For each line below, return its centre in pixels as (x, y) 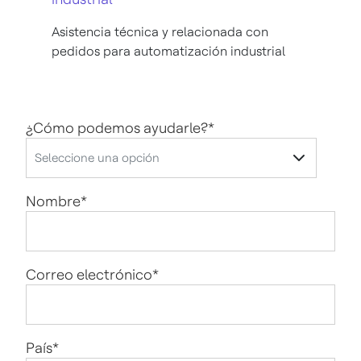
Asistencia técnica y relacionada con (160, 31)
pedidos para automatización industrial (168, 51)
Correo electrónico (89, 274)
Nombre (53, 201)
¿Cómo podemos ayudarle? (117, 127)
